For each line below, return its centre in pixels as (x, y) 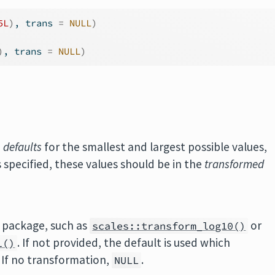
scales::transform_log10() (169, 226)
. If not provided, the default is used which (124, 242)
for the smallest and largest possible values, (155, 147)
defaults (23, 147)
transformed (234, 164)
